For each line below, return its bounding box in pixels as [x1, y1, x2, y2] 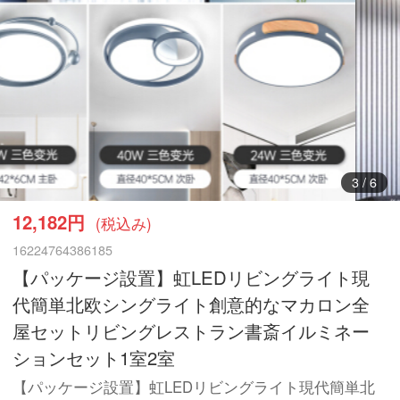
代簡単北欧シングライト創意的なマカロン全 [12, 290, 371, 317]
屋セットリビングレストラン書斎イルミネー [12, 317, 371, 344]
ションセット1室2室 [12, 344, 176, 371]
